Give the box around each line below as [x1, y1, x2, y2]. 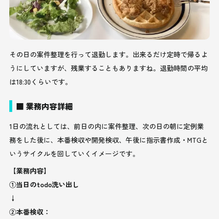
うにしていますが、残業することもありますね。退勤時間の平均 [9, 63, 208, 73]
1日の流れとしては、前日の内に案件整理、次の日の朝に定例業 [9, 121, 204, 131]
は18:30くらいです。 [9, 76, 72, 87]
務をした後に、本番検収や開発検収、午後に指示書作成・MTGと [9, 134, 209, 145]
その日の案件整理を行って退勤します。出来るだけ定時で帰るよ [9, 49, 208, 59]
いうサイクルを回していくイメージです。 [9, 148, 140, 158]
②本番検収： [9, 206, 51, 217]
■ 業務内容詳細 [16, 100, 73, 112]
